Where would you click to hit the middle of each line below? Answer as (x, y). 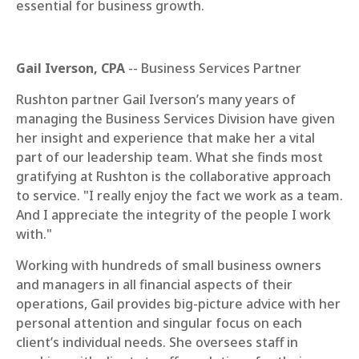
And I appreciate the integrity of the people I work (173, 215)
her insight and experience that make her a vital (165, 138)
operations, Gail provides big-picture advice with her (178, 304)
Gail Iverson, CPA (71, 68)
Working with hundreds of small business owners (169, 265)
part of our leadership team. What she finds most (169, 157)
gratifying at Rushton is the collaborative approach (173, 176)
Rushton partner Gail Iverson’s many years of (156, 99)
